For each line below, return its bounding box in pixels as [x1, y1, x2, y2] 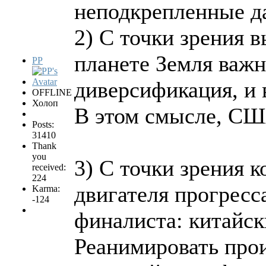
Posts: [32, 119, 54, 130]
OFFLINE [32, 87, 72, 98]
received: [32, 162, 66, 173]
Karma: [32, 183, 60, 194]
